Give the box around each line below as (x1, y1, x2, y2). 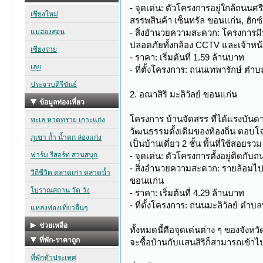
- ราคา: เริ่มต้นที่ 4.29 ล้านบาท (130, 188, 245, 198)
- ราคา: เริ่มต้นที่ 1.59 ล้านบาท (130, 52, 245, 62)
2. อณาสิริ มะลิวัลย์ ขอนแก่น (130, 89, 238, 99)
